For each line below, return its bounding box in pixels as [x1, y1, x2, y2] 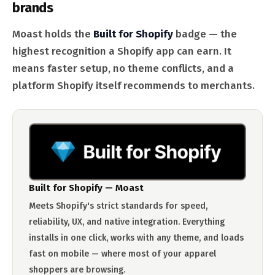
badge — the [173, 27, 237, 41]
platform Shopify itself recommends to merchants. [12, 79, 255, 92]
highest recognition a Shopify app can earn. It [12, 44, 231, 58]
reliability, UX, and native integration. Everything [29, 217, 225, 228]
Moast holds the [12, 27, 93, 41]
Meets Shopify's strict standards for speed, [29, 201, 207, 212]
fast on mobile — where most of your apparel [29, 249, 216, 260]
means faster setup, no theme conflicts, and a [12, 61, 234, 75]
